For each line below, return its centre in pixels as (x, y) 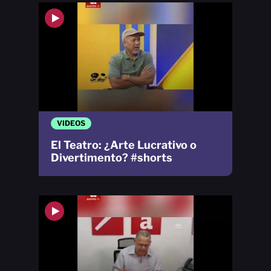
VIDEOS (71, 123)
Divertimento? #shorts (112, 157)
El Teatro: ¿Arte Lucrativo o (124, 145)
